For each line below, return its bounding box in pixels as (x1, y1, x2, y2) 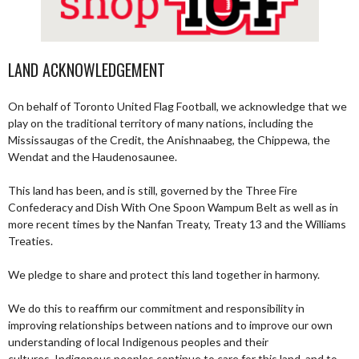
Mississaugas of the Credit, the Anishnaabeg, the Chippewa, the (8, 133, 330, 147)
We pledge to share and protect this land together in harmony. (8, 268, 320, 281)
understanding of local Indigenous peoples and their (8, 335, 268, 349)
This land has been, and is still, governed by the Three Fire (8, 184, 297, 197)
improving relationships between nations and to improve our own (8, 318, 333, 332)
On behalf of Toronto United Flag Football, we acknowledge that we (8, 99, 347, 113)
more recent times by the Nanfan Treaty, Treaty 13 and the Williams (8, 217, 346, 231)
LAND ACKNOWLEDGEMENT (8, 58, 165, 82)
